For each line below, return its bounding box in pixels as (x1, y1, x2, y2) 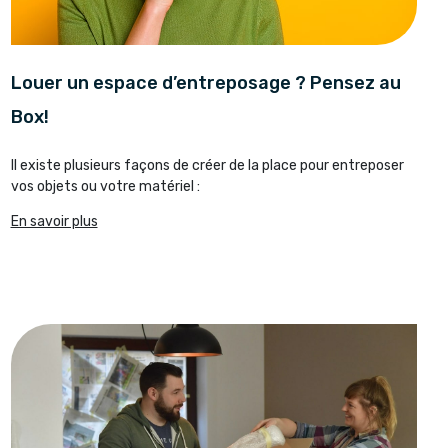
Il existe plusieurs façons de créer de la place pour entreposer (10, 156, 404, 174)
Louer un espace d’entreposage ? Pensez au (10, 71, 401, 94)
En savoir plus (10, 212, 98, 230)
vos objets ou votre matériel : (10, 177, 200, 195)
